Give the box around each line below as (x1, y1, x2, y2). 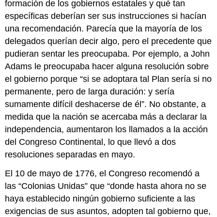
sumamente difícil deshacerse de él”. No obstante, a (5, 99, 206, 109)
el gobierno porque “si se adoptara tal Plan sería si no (5, 74, 212, 84)
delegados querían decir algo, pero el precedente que (5, 36, 212, 46)
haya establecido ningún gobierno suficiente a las (5, 194, 196, 204)
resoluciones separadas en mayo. (5, 150, 136, 160)
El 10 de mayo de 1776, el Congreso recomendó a (5, 169, 200, 179)
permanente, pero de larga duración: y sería (5, 87, 175, 97)
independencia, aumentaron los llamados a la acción (5, 124, 208, 135)
